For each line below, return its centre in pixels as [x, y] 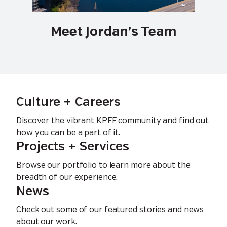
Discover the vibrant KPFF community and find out [113, 121]
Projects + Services [73, 147]
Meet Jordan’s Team [113, 32]
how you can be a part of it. [68, 133]
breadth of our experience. [67, 178]
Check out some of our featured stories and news [110, 210]
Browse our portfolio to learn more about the [103, 165]
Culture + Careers [69, 103]
